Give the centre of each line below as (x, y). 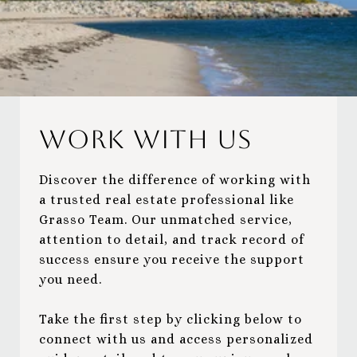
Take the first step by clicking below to (171, 319)
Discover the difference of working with (175, 179)
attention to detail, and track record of (172, 239)
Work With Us (145, 139)
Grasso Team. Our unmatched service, (166, 219)
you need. (71, 279)
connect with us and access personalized (176, 339)
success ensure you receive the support (172, 259)
